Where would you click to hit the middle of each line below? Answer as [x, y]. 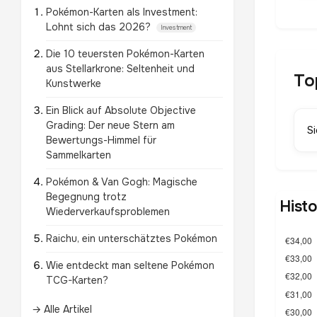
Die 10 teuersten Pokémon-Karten [125, 54]
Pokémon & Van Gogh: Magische [122, 182]
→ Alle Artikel [62, 309]
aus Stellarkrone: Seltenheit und [120, 69]
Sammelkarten [79, 155]
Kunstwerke [74, 83]
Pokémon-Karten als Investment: [122, 12]
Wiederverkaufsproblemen [108, 212]
